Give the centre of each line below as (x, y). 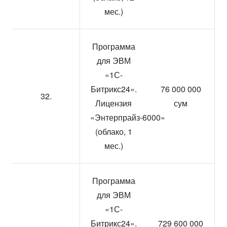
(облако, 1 (113, 131)
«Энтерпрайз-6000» (128, 117)
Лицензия (113, 103)
